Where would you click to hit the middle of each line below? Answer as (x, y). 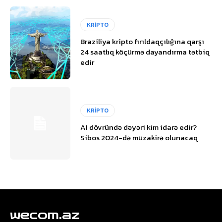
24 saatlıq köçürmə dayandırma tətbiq (145, 52)
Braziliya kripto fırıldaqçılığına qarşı (142, 42)
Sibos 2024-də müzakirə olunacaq (139, 137)
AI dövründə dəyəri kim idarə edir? (139, 127)
